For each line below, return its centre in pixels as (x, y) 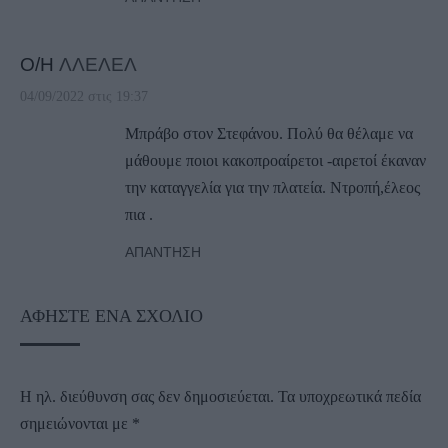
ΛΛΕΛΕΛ (98, 64)
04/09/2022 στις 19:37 (84, 97)
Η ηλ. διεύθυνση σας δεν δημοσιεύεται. (147, 397)
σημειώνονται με (76, 424)
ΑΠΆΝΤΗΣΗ (163, 252)
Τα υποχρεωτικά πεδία (349, 397)
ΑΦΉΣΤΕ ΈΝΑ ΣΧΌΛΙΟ (111, 316)
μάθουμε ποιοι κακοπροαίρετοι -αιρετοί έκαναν (275, 161)
